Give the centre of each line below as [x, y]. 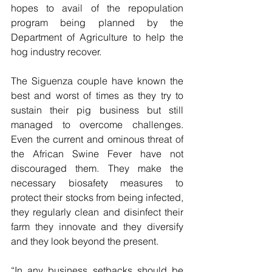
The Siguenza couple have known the [97, 81]
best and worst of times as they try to [97, 96]
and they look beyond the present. [85, 241]
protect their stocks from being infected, [97, 198]
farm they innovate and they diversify [97, 227]
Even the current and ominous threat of [97, 139]
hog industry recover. [56, 52]
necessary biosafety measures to [97, 183]
